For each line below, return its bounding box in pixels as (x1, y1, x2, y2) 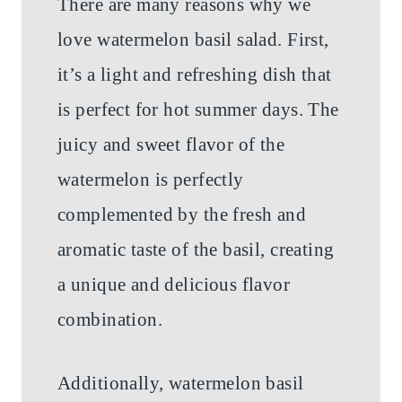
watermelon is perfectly (57, 169, 244, 191)
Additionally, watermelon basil (57, 372, 304, 395)
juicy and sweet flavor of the (57, 134, 285, 156)
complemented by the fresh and (57, 204, 307, 226)
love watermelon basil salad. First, (57, 29, 329, 51)
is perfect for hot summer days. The (57, 99, 339, 121)
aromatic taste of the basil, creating (57, 239, 335, 261)
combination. (57, 309, 163, 331)
